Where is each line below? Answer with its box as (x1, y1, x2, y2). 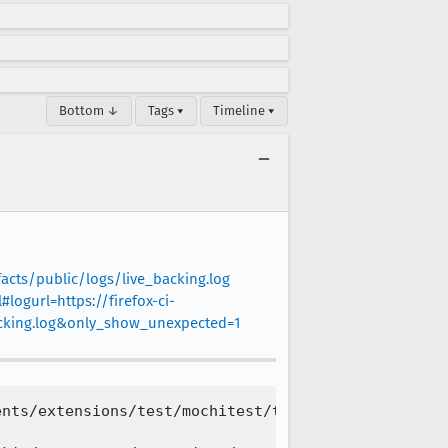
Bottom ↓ (59, 103, 119, 118)
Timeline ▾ (213, 103, 275, 118)
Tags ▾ (148, 103, 184, 118)
